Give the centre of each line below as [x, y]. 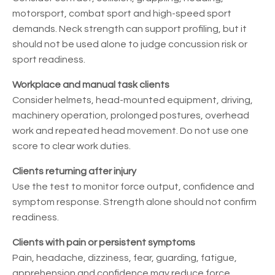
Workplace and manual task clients [91, 85]
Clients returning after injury [74, 172]
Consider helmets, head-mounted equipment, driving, [133, 100]
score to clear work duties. [72, 146]
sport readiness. [49, 60]
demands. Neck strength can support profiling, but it [130, 29]
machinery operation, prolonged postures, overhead [131, 116]
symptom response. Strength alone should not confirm [134, 202]
